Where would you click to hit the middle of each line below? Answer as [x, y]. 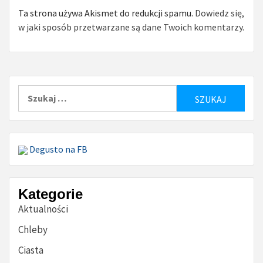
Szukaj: [33, 91]
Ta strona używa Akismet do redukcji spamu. [107, 13]
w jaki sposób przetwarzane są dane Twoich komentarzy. [131, 27]
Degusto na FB [58, 149]
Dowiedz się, [220, 13]
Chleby [33, 229]
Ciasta [31, 250]
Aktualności [43, 209]
